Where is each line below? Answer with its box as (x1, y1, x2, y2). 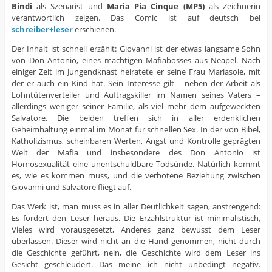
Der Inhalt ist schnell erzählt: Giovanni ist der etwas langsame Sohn (11, 42, 261, 54)
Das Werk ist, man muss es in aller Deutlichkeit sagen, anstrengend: (11, 200, 261, 212)
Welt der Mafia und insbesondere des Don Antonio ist (11, 146, 261, 158)
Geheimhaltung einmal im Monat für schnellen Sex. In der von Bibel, (11, 123, 261, 135)
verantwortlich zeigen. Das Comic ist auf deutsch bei (11, 12, 261, 23)
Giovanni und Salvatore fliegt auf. (11, 181, 131, 192)
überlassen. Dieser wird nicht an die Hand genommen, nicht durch (11, 235, 261, 246)
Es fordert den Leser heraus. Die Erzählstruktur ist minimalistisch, (11, 212, 261, 223)
